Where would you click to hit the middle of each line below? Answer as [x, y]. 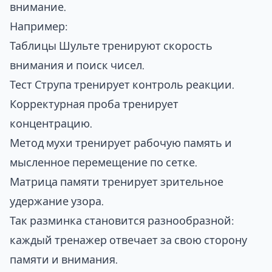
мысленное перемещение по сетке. [104, 162]
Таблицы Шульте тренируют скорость [111, 46]
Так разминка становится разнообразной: [122, 220]
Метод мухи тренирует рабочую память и [121, 143]
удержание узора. [57, 201]
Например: [39, 26]
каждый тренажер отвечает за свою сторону [128, 240]
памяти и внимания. [64, 259]
